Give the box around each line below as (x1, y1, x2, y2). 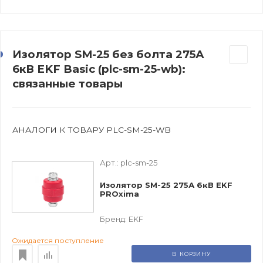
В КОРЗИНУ (172, 250, 211, 257)
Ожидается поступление (12, 235, 104, 245)
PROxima (100, 189, 139, 199)
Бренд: (100, 214, 129, 224)
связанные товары (12, 76, 123, 90)
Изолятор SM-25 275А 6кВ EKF (100, 180, 232, 190)
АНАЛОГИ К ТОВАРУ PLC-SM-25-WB (12, 124, 171, 134)
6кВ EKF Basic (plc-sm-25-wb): (12, 62, 186, 76)
